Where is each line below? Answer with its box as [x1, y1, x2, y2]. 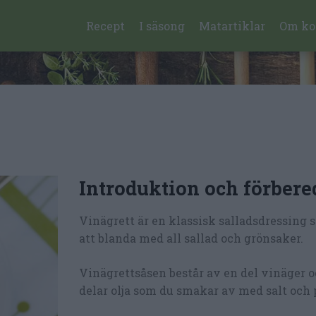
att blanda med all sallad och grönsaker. [79, 231, 303, 245]
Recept [86, 18, 126, 33]
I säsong [139, 18, 186, 33]
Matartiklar [199, 18, 266, 33]
